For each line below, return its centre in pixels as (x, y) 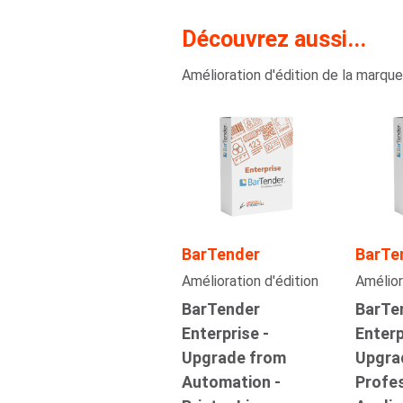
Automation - (231, 382)
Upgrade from (233, 358)
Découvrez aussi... (273, 39)
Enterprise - (225, 334)
